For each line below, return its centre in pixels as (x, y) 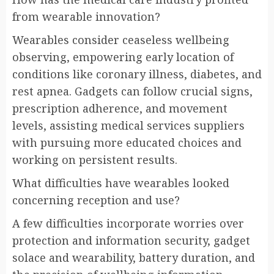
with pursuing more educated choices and (127, 143)
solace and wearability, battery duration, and (134, 258)
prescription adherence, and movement (120, 109)
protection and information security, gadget (131, 241)
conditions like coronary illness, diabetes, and (137, 74)
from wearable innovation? (86, 17)
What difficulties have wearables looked (121, 183)
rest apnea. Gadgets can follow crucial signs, (132, 91)
